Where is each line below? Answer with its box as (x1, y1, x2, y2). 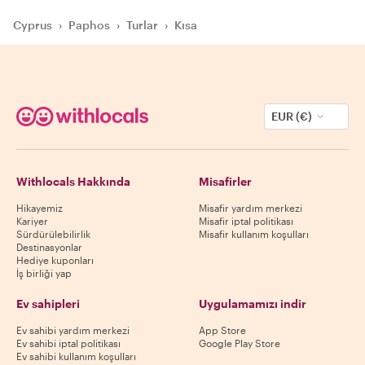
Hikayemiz (16, 202, 63, 213)
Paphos (68, 18, 110, 32)
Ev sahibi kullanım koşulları (16, 350, 136, 362)
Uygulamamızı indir (199, 297, 306, 310)
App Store (199, 324, 246, 336)
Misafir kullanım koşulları (199, 228, 309, 240)
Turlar (126, 18, 158, 32)
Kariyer (16, 215, 48, 226)
